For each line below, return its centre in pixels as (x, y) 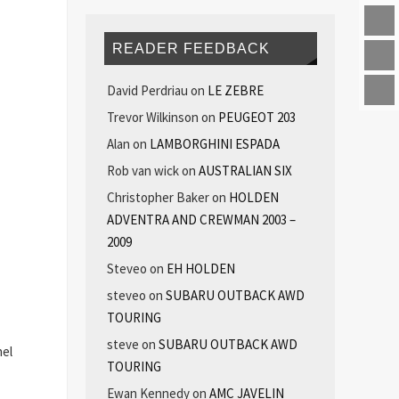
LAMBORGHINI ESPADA (214, 144)
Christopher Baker (158, 198)
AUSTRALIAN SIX (245, 171)
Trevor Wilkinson (152, 118)
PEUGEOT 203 (256, 118)
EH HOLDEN (200, 269)
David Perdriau (147, 91)
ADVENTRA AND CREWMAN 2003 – (201, 220)
